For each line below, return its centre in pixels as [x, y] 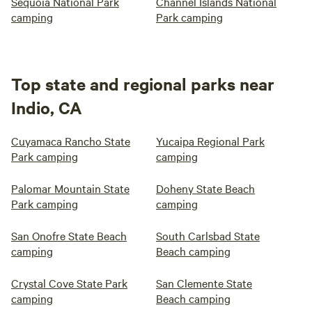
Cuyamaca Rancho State [71, 141]
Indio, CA [47, 108]
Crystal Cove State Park [69, 283]
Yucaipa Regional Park [210, 141]
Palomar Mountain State [70, 188]
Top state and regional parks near [143, 84]
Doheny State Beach [205, 188]
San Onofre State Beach [69, 236]
